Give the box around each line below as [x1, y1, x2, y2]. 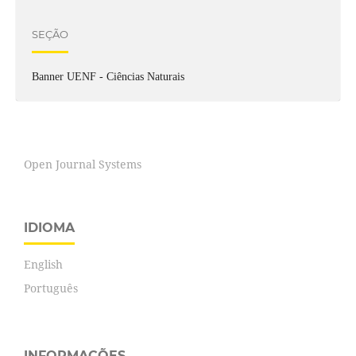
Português [24, 281, 78, 296]
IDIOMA [24, 220, 75, 236]
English [24, 257, 63, 273]
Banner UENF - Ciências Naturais [31, 71, 184, 83]
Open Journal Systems [24, 157, 141, 172]
